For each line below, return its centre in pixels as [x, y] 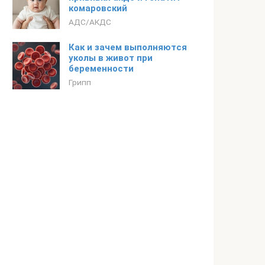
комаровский [98, 8]
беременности [101, 69]
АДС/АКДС [90, 22]
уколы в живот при [111, 58]
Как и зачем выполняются [128, 47]
